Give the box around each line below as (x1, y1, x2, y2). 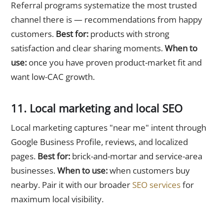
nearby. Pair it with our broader (11, 179, 132, 190)
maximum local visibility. (11, 193, 104, 205)
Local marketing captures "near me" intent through (11, 121, 206, 133)
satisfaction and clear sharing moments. (11, 42, 165, 54)
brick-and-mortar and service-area (70, 150, 202, 162)
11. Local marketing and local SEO (11, 100, 183, 115)
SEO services (132, 179, 181, 190)
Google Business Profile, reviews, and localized (11, 136, 188, 147)
